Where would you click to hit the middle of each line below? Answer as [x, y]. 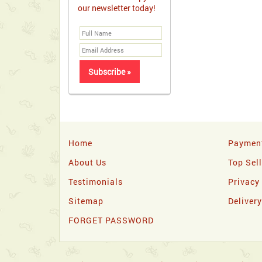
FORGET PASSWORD [111, 220]
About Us [87, 162]
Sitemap [86, 201]
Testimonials [96, 182]
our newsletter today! [117, 8]
